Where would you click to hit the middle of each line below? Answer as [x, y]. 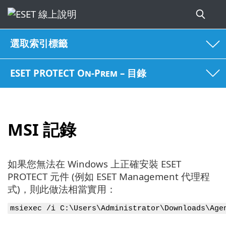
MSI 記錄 [42, 130]
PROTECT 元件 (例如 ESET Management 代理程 [109, 176]
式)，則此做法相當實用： [62, 189]
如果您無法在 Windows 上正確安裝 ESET [94, 163]
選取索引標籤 [39, 43]
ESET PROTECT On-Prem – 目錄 [78, 73]
